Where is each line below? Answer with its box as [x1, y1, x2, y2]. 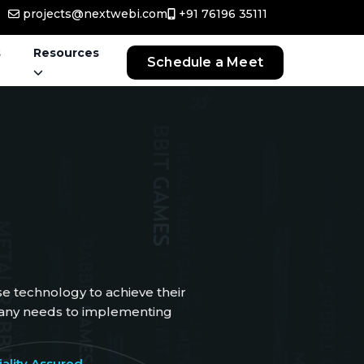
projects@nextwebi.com [22, 6, 167, 21]
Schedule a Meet [146, 54, 263, 70]
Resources [33, 45, 100, 60]
